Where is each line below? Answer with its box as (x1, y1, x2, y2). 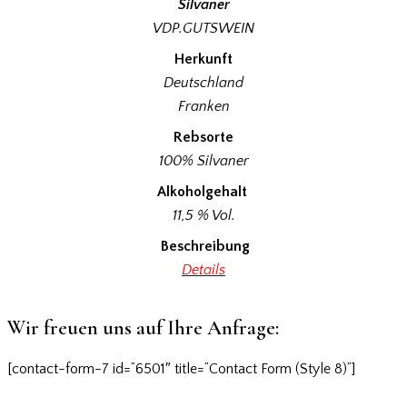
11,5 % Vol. (172, 207, 235, 224)
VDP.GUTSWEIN (153, 20, 254, 37)
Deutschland (164, 74, 243, 92)
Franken (177, 98, 230, 115)
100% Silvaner (158, 153, 249, 170)
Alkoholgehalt (156, 184, 247, 201)
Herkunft (174, 51, 233, 68)
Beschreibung (161, 238, 250, 255)
